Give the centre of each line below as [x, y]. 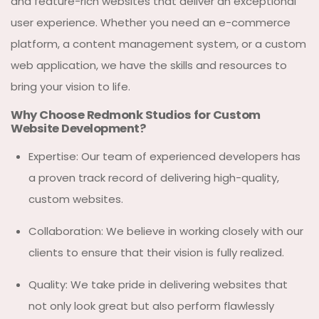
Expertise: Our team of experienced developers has [164, 156]
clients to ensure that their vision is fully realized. [156, 252]
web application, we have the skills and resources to [149, 65]
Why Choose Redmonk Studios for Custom [136, 115]
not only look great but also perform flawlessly [151, 305]
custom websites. [76, 199]
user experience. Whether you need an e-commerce [151, 22]
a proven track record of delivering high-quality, [154, 177]
